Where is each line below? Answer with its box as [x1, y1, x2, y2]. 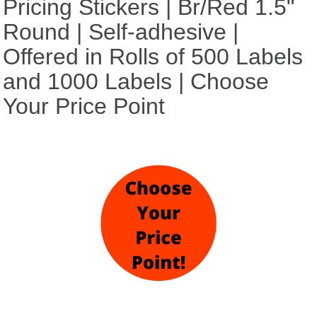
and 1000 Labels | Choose [3, 69, 270, 94]
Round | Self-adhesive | [3, 19, 239, 45]
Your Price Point [3, 93, 166, 119]
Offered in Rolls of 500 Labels [3, 44, 304, 69]
